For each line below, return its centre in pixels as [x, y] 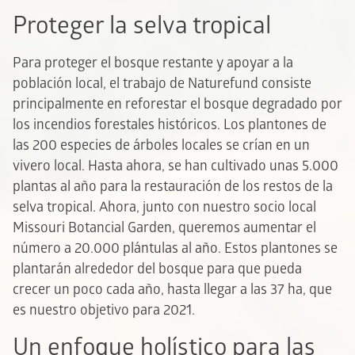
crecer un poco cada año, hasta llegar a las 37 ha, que [172, 289]
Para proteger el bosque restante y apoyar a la [153, 63]
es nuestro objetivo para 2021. [104, 310]
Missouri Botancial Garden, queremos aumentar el [164, 227]
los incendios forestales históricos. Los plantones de [170, 124]
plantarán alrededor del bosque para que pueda [157, 269]
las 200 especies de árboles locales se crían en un [161, 145]
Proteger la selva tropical [142, 25]
